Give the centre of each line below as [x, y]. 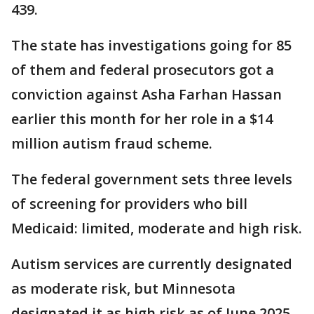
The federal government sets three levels [152, 179]
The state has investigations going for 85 [151, 45]
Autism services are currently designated [152, 264]
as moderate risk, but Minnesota [123, 288]
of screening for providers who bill [129, 204]
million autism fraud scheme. [112, 143]
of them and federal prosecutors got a [143, 70]
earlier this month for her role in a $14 [142, 119]
